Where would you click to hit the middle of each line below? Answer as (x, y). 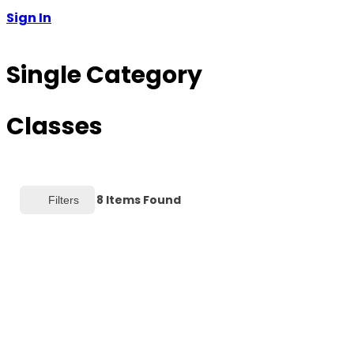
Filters (64, 200)
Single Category (104, 75)
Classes (55, 127)
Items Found (142, 200)
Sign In (29, 18)
